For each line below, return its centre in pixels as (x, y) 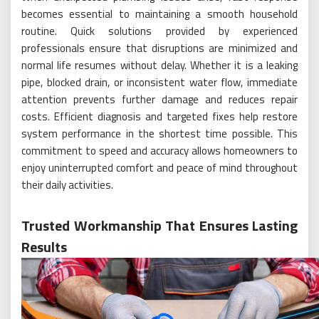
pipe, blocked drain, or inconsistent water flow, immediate (159, 82)
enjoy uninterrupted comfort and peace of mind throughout (159, 168)
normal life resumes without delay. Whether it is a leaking (159, 65)
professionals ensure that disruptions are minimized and (159, 48)
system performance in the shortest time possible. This (159, 134)
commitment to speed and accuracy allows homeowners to (159, 151)
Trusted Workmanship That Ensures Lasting (159, 225)
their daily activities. (67, 185)
